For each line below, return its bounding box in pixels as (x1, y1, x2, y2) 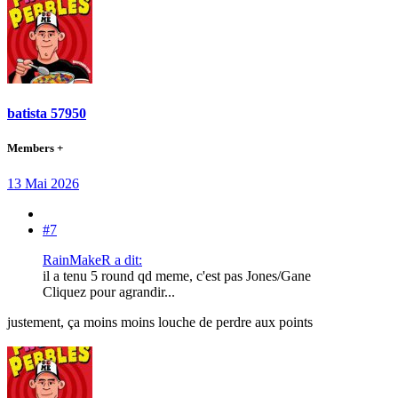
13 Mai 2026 (7, 175, 79, 191)
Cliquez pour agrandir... (43, 283, 175, 299)
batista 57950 (7, 106, 86, 122)
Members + (7, 141, 63, 155)
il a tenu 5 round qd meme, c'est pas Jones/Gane (43, 267, 311, 283)
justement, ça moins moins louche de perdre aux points (7, 314, 313, 330)
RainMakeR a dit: (43, 251, 142, 267)
